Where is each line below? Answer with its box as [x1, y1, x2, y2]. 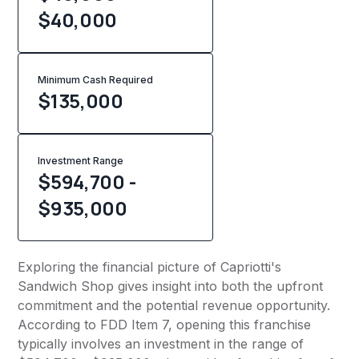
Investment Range [38, 155, 124, 167]
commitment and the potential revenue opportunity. [18, 297, 331, 314]
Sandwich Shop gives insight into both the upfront [18, 278, 324, 295]
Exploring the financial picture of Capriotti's [18, 259, 282, 276]
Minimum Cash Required [38, 74, 154, 87]
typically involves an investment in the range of [18, 336, 305, 353]
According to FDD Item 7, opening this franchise [18, 317, 312, 333]
